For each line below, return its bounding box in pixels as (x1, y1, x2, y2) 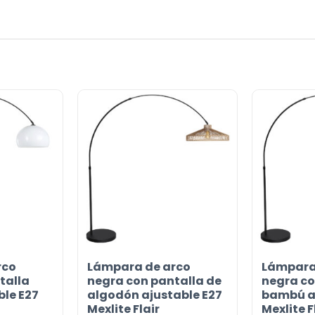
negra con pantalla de (86, 273, 221, 290)
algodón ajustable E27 (86, 287, 222, 304)
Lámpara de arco (86, 259, 191, 276)
